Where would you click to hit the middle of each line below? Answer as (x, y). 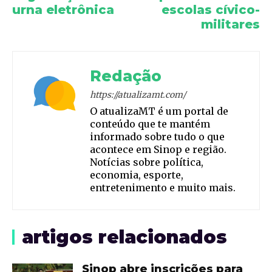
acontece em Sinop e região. (158, 150)
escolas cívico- (210, 10)
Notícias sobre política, (147, 162)
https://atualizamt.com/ (138, 95)
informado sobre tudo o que (157, 137)
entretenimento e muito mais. (163, 188)
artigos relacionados (124, 237)
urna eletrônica (63, 10)
